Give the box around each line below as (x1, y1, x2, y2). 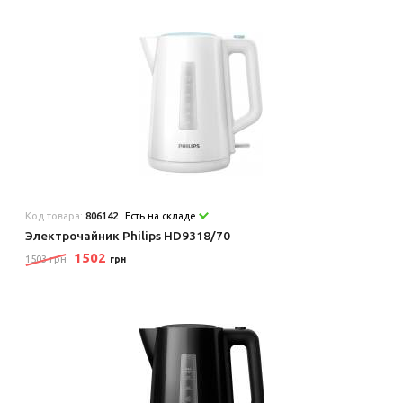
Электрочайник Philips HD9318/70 (25, 228, 231, 243)
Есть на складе (125, 210, 200, 221)
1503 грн (25, 253, 67, 264)
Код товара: (25, 210, 86, 221)
